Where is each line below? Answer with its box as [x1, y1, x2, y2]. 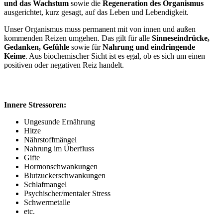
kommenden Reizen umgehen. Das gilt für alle [4, 34, 152, 43]
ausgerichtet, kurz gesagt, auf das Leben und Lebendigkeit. [4, 8, 189, 17]
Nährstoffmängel [24, 135, 77, 144]
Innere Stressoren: [4, 101, 66, 110]
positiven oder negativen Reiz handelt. [4, 61, 124, 70]
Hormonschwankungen [24, 162, 98, 171]
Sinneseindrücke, [152, 34, 210, 43]
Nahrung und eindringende [103, 43, 195, 52]
